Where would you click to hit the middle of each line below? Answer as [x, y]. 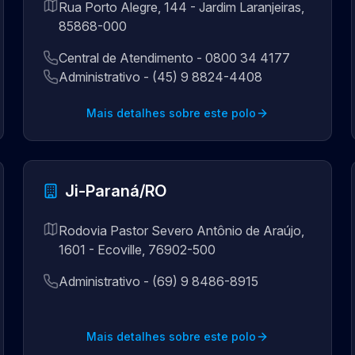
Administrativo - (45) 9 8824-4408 [161, 77]
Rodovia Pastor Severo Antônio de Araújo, [182, 231]
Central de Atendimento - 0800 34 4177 [175, 58]
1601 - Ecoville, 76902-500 [137, 250]
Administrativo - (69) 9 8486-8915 [159, 281]
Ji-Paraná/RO [116, 191]
